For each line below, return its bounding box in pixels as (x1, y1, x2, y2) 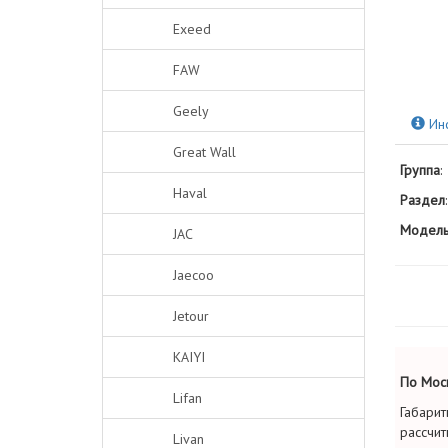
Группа (399, 161, 440, 179)
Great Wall (173, 143, 236, 161)
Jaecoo (173, 266, 214, 284)
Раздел (399, 191, 445, 209)
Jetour (173, 307, 209, 325)
